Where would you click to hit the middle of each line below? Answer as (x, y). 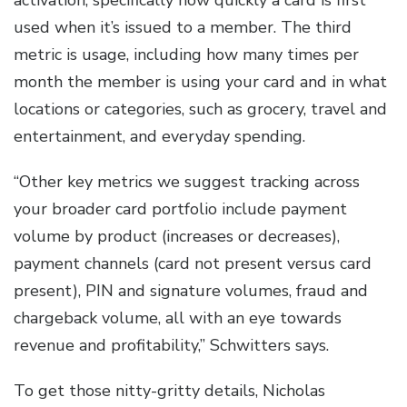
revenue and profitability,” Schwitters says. (174, 346)
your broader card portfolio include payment (180, 209)
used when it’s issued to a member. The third (183, 28)
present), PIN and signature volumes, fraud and (191, 291)
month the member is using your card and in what (200, 82)
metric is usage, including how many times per (186, 55)
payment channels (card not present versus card (193, 264)
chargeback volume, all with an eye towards (178, 318)
